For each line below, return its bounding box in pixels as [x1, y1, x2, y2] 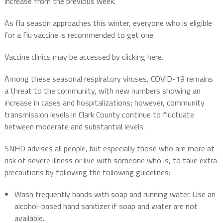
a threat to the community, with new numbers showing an [4, 85, 201, 97]
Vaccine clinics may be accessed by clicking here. [4, 51, 163, 63]
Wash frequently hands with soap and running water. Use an [14, 188, 216, 201]
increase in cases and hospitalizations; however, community [4, 97, 205, 109]
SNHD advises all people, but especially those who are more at [4, 142, 215, 155]
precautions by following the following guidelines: [4, 166, 170, 179]
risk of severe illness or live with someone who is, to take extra [4, 154, 217, 167]
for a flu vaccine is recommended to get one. [4, 29, 155, 41]
